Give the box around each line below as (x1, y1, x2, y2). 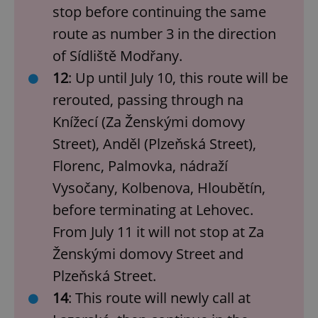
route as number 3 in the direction (53, 23, 276, 43)
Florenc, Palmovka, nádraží (53, 155, 228, 175)
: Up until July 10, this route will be (68, 67, 288, 87)
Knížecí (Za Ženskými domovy (53, 111, 245, 131)
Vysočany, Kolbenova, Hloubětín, (53, 177, 265, 197)
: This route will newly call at (68, 287, 251, 307)
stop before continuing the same (53, 1, 266, 21)
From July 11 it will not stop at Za (53, 221, 264, 241)
